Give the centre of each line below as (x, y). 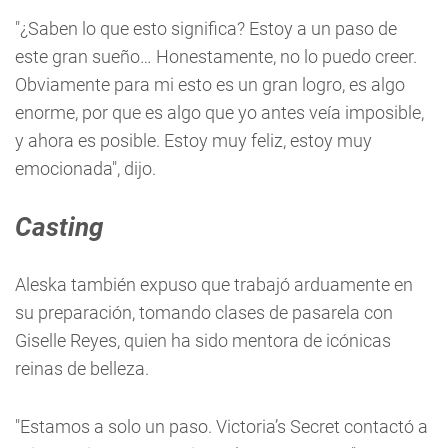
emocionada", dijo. (85, 169)
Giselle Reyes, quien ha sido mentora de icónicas (203, 341)
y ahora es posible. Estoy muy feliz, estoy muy (193, 141)
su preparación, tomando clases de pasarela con (204, 313)
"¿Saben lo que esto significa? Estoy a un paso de (206, 29)
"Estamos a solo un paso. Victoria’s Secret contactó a (221, 427)
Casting (59, 227)
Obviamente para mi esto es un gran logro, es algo (210, 85)
